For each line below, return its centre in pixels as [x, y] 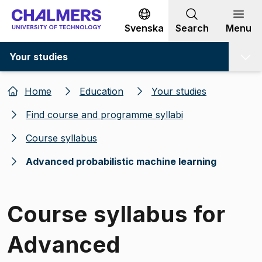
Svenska [144, 28]
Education [101, 91]
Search [192, 28]
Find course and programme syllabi [104, 114]
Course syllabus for [117, 214]
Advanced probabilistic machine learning [121, 161]
